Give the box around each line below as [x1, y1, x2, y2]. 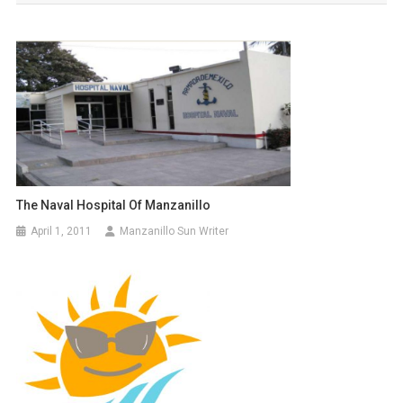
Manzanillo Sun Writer [120, 225, 229, 238]
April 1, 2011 [31, 225, 93, 238]
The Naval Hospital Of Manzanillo [16, 198, 211, 213]
